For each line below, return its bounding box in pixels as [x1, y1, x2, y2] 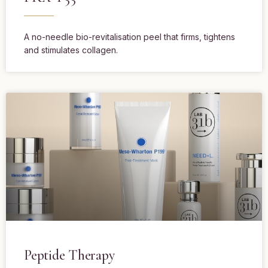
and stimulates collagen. [24, 45, 118, 56]
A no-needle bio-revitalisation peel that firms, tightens [24, 32, 235, 42]
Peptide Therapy [24, 246, 115, 264]
